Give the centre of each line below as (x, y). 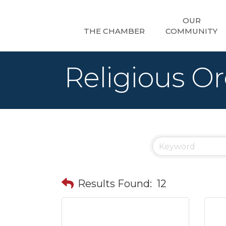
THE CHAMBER (114, 31)
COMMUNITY (191, 31)
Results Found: (115, 183)
